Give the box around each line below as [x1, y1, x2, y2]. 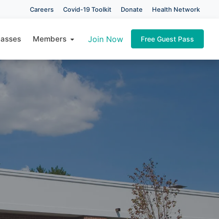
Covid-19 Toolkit [63, 5, 111, 13]
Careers [29, 5, 54, 13]
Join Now [88, 34, 123, 44]
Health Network [152, 5, 200, 13]
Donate [120, 5, 143, 13]
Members [32, 34, 70, 44]
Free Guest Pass [140, 35, 194, 44]
